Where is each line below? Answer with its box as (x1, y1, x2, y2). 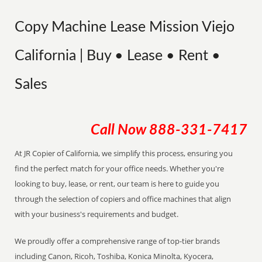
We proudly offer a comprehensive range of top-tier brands (15, 236, 220, 246)
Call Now (90, 123, 149, 137)
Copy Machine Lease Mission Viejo (15, 20, 235, 35)
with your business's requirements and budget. (15, 209, 179, 219)
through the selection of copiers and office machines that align (15, 194, 232, 204)
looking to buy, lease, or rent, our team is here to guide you (15, 178, 220, 189)
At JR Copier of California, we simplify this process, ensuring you (15, 148, 233, 158)
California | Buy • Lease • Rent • (15, 49, 221, 63)
